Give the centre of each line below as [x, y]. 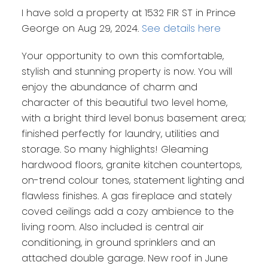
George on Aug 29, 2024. [81, 29]
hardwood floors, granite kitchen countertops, [131, 165]
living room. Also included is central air [112, 227]
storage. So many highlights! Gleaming [115, 150]
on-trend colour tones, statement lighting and [133, 181]
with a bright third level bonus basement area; [133, 118]
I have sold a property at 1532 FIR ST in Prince [128, 13]
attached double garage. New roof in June [124, 258]
